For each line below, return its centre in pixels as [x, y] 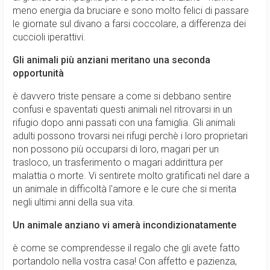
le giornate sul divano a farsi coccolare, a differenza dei [129, 24]
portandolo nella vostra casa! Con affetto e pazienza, [125, 261]
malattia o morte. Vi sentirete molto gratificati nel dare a [131, 176]
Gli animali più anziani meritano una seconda [111, 60]
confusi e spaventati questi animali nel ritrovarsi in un [122, 109]
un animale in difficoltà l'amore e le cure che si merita [124, 189]
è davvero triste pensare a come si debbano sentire [122, 96]
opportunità [38, 73]
